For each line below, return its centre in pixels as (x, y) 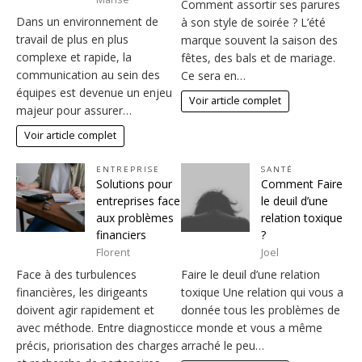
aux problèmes (135, 217)
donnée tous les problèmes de (261, 309)
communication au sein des (88, 74)
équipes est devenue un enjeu (94, 92)
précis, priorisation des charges (97, 345)
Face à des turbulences (76, 274)
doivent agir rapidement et (85, 309)
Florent (113, 253)
